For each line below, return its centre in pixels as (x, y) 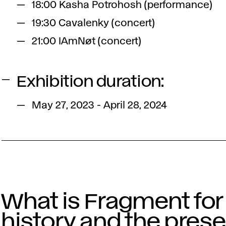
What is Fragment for (113, 202)
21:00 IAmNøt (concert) (87, 41)
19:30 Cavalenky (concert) (94, 23)
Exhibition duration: (91, 82)
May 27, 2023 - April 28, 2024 (100, 105)
